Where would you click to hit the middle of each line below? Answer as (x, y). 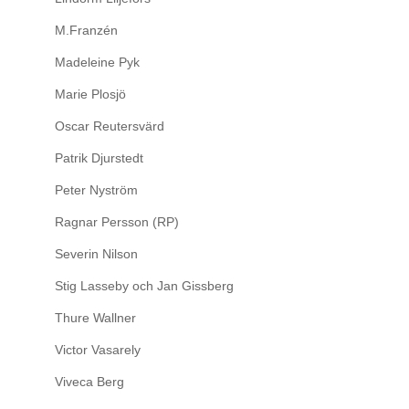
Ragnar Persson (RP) (116, 222)
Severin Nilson (96, 254)
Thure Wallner (95, 318)
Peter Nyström (96, 190)
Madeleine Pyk (97, 62)
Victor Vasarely (97, 350)
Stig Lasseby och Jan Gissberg (144, 286)
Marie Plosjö (90, 94)
